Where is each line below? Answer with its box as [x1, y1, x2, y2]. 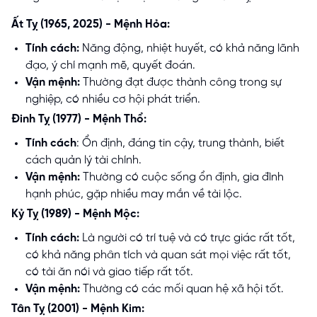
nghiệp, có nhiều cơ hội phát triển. [25, 93, 200, 105]
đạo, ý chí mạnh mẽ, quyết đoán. [25, 59, 195, 71]
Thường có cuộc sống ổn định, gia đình [80, 171, 284, 183]
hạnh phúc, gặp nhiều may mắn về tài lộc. [25, 188, 242, 200]
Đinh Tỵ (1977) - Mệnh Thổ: [11, 113, 146, 125]
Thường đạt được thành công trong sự [80, 76, 282, 88]
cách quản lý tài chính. [25, 154, 142, 166]
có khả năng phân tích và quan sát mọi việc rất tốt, [25, 248, 291, 261]
